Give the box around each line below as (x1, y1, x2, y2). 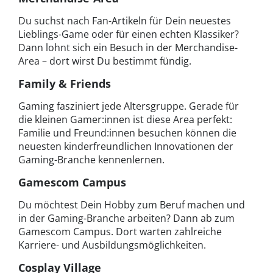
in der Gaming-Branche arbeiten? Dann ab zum (18, 211, 235, 225)
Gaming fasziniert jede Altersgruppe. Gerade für (18, 99, 239, 113)
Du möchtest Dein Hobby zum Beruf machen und (18, 197, 245, 211)
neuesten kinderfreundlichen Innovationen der (18, 139, 233, 153)
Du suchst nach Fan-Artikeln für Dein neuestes (18, 13, 231, 27)
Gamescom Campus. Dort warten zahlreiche (18, 224, 222, 238)
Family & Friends (18, 76, 111, 91)
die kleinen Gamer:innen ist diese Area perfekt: (18, 112, 232, 126)
